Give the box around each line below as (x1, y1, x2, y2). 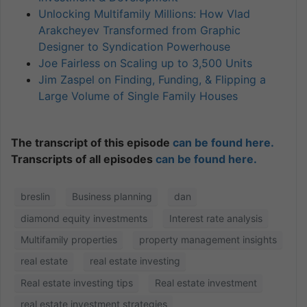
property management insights (138, 233, 277, 245)
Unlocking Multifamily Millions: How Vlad (38, 7, 250, 21)
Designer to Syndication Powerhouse (38, 40, 230, 54)
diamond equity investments (20, 212, 147, 224)
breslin (20, 191, 50, 203)
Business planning (71, 191, 152, 203)
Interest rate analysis (169, 212, 262, 224)
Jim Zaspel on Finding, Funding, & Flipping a (38, 73, 266, 87)
